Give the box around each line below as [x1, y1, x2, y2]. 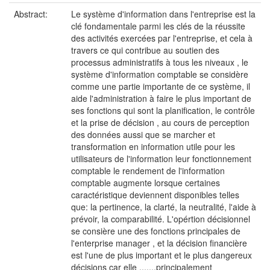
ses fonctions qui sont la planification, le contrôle [71, 104, 255, 116]
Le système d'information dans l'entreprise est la [71, 8, 256, 20]
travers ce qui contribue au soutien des [71, 44, 219, 56]
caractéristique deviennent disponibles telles [71, 189, 239, 201]
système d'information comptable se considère [71, 68, 248, 80]
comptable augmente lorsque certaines [71, 177, 220, 189]
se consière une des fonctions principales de [71, 225, 240, 237]
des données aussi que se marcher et [71, 128, 215, 140]
